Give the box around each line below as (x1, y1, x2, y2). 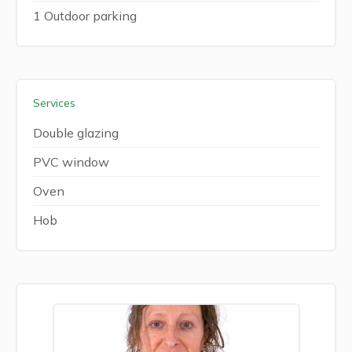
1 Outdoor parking (32, 8, 137, 24)
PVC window (32, 154, 109, 170)
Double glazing (32, 125, 119, 141)
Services (32, 96, 75, 110)
